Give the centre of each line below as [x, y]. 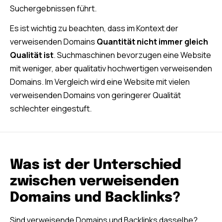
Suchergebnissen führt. [53, 8]
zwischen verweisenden [94, 181]
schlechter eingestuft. [51, 108]
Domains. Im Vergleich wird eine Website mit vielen [100, 82]
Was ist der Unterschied [96, 165]
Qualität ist [32, 55]
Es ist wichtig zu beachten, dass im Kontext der [94, 28]
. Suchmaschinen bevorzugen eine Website [132, 55]
